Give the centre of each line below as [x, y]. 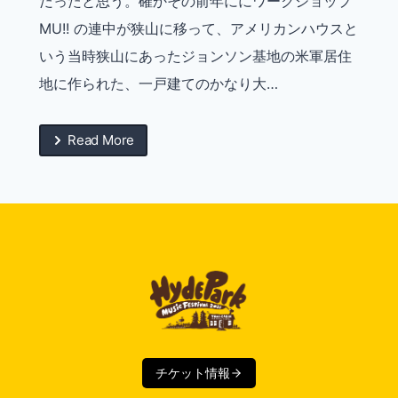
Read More [101, 140]
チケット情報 [192, 373]
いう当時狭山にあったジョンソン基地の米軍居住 [195, 56]
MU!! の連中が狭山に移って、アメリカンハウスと [199, 29]
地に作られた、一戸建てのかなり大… [159, 84]
